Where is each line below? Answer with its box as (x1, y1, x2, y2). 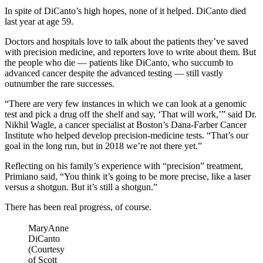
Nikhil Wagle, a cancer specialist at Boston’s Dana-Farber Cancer (5, 119, 247, 130)
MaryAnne (28, 222, 69, 233)
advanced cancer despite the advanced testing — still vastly (5, 68, 223, 78)
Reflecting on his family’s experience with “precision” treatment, (5, 160, 243, 171)
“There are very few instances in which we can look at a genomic (5, 98, 247, 109)
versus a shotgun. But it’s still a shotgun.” (5, 181, 157, 192)
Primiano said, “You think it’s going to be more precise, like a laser (5, 171, 251, 181)
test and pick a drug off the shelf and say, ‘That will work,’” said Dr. (5, 109, 257, 119)
